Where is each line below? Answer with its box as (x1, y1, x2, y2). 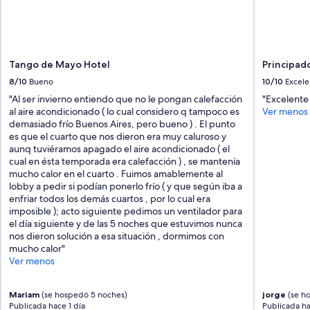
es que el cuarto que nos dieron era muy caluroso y (9, 130, 227, 143)
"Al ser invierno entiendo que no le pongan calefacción (9, 93, 243, 106)
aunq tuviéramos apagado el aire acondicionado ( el (9, 143, 230, 156)
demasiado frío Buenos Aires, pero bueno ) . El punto (9, 118, 236, 131)
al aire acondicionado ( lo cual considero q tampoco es (9, 105, 240, 118)
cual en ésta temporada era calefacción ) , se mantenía (9, 155, 241, 168)
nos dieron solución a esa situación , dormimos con (9, 230, 225, 243)
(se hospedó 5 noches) (39, 289, 128, 301)
